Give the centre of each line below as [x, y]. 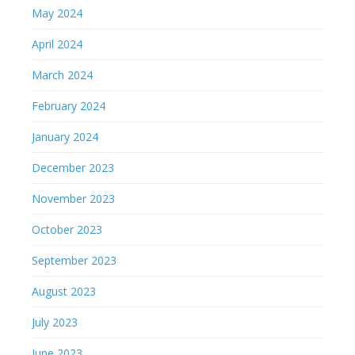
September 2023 [74, 260]
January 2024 [65, 137]
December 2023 [73, 168]
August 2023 [64, 291]
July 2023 [55, 322]
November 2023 [73, 198]
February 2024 [69, 106]
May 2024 [57, 13]
